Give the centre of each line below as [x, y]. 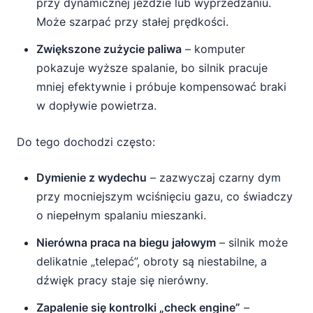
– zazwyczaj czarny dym [214, 177]
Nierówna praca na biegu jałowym [126, 242]
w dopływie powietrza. [96, 105]
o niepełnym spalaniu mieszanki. [121, 215]
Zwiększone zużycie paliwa [109, 49]
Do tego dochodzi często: [86, 142]
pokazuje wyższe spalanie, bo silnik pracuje [152, 68]
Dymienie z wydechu [92, 177]
